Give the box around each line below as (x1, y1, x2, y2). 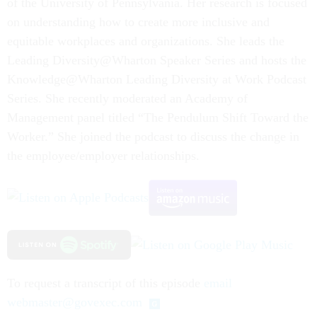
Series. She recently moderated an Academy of (7, 91, 248, 105)
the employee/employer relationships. (7, 148, 200, 163)
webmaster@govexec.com (7, 295, 142, 310)
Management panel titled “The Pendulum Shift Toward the (7, 110, 309, 125)
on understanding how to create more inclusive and (7, 14, 270, 29)
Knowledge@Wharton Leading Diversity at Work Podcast (7, 71, 306, 86)
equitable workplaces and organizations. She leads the (7, 33, 284, 48)
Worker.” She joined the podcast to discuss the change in (7, 129, 299, 144)
